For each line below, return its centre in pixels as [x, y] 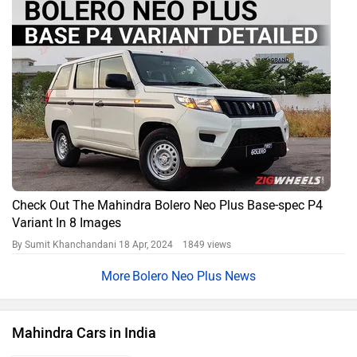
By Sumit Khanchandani [65, 245]
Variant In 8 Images [67, 223]
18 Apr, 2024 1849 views [175, 245]
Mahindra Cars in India [84, 333]
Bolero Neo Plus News [194, 277]
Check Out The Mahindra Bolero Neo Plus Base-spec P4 [167, 206]
